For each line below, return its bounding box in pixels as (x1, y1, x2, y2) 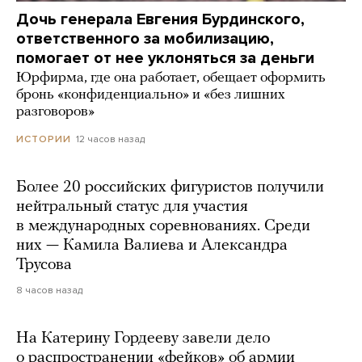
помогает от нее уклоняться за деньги (16, 48, 314, 68)
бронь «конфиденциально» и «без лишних (16, 86, 285, 103)
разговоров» (16, 103, 95, 120)
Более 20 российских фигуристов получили (16, 179, 324, 196)
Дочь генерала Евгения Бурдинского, (16, 9, 305, 29)
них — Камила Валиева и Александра (16, 237, 288, 254)
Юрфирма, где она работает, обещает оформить (16, 69, 326, 86)
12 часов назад (76, 133, 145, 145)
